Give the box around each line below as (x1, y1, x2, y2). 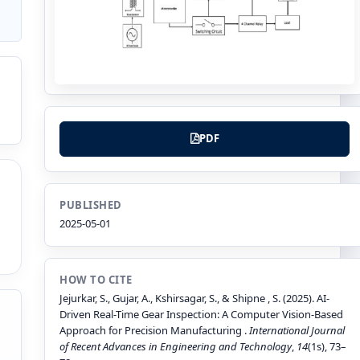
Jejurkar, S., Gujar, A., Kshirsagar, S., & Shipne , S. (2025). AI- (59, 290, 329, 305)
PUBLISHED (59, 197, 122, 212)
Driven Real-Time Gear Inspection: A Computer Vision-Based (59, 306, 343, 321)
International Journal (249, 322, 345, 337)
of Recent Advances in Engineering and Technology (59, 338, 292, 354)
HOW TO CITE (59, 272, 133, 287)
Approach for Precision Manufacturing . (59, 322, 249, 337)
